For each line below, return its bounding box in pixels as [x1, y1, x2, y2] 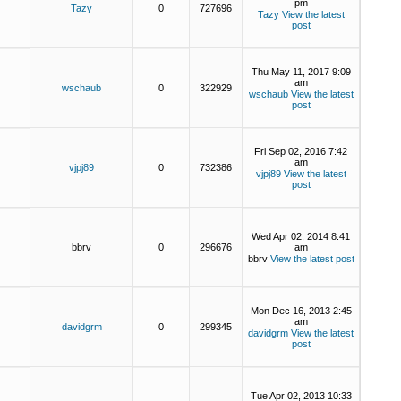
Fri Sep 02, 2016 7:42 [254, 146, 347, 157]
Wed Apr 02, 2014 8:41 [252, 231, 350, 242]
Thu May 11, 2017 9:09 [251, 66, 351, 77]
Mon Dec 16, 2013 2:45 [250, 305, 352, 316]
